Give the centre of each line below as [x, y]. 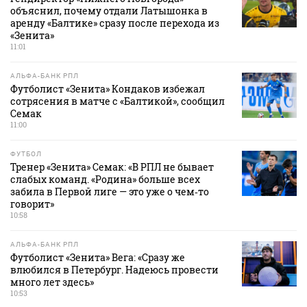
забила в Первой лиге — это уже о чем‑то [110, 192]
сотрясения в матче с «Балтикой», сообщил [118, 101]
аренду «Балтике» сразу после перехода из [115, 23]
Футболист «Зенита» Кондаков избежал [108, 89]
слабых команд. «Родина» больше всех [105, 180]
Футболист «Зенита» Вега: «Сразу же [98, 258]
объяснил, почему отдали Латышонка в [109, 11]
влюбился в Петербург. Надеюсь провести [114, 270]
